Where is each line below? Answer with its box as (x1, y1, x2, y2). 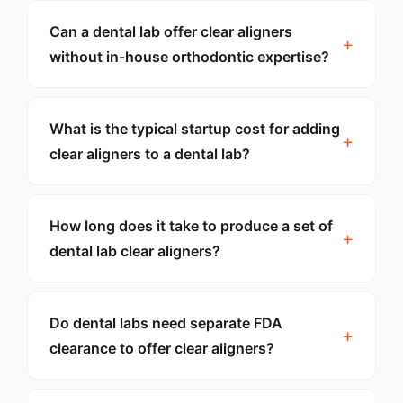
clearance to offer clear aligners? (49, 339, 274, 357)
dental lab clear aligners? (49, 242, 220, 260)
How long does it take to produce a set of (49, 217, 333, 235)
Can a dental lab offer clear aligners (49, 22, 292, 40)
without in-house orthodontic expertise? (49, 48, 329, 66)
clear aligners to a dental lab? (49, 145, 250, 163)
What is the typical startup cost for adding (49, 120, 340, 138)
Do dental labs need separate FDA (49, 314, 282, 332)
